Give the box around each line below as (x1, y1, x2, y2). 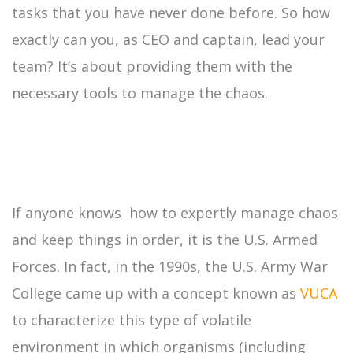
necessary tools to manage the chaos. (12, 83, 268, 102)
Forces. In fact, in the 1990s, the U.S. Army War (12, 256, 328, 276)
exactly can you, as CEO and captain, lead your (12, 29, 325, 49)
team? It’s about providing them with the (12, 56, 292, 76)
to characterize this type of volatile (12, 310, 251, 329)
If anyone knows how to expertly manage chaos (12, 203, 338, 222)
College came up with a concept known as (12, 283, 300, 303)
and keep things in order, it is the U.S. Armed (12, 229, 318, 249)
